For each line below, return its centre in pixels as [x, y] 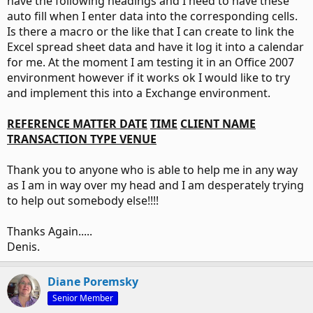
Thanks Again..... [50, 231]
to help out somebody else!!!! [83, 201]
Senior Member [83, 298]
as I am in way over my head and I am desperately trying [155, 185]
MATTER [96, 124]
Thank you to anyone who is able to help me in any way [152, 170]
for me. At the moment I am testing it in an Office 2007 [151, 62]
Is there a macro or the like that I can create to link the [151, 31]
